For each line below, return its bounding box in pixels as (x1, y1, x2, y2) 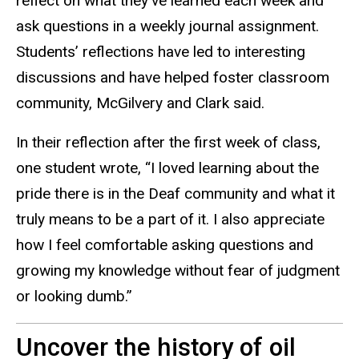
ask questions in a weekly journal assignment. (16, 17, 319, 36)
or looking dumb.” (16, 286, 135, 305)
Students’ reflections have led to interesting (16, 42, 305, 62)
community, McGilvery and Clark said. (16, 94, 264, 113)
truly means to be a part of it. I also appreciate (16, 209, 325, 228)
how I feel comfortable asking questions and (16, 235, 313, 254)
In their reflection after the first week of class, (16, 132, 321, 151)
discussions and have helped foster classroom (16, 68, 329, 87)
